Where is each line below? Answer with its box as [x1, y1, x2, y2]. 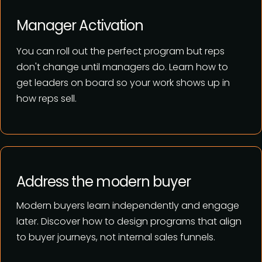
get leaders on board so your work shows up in [16, 76, 230, 90]
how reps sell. [16, 92, 77, 106]
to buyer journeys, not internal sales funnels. [16, 230, 215, 244]
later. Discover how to [16, 215, 117, 229]
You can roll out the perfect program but [16, 44, 205, 58]
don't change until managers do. [16, 60, 167, 74]
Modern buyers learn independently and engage [16, 199, 239, 213]
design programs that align [117, 215, 242, 229]
